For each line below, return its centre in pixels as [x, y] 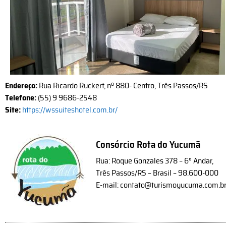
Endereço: [21, 86]
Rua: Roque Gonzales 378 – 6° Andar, [155, 161]
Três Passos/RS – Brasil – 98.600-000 [157, 173]
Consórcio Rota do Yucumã [148, 145]
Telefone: [21, 98]
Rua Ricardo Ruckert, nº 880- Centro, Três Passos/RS [123, 86]
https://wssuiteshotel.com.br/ [70, 110]
